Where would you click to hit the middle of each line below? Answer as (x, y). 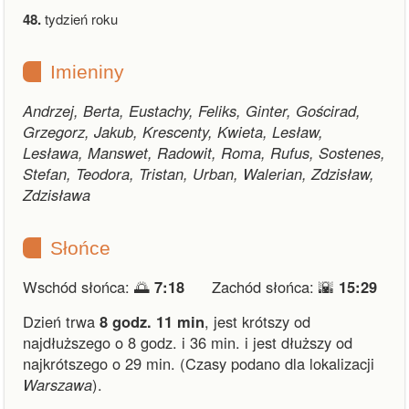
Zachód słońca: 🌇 (275, 287)
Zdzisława (57, 194)
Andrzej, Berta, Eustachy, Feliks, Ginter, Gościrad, (192, 110)
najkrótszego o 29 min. (99, 363)
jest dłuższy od (303, 342)
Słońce (80, 248)
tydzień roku (79, 19)
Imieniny (87, 72)
